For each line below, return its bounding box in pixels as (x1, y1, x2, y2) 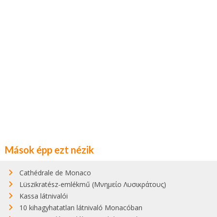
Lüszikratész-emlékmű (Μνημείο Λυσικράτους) (19, 179, 166, 189)
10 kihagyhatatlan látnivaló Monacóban (19, 202, 142, 212)
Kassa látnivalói (19, 191, 68, 201)
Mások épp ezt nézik (5, 143, 94, 155)
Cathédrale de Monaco (19, 168, 91, 177)
